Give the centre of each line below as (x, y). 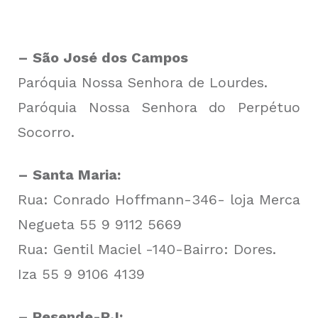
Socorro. (46, 132)
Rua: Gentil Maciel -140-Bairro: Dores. (147, 249)
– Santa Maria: (69, 174)
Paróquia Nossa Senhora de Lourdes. (143, 82)
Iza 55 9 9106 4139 (81, 274)
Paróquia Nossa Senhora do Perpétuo (159, 107)
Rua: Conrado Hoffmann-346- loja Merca (159, 199)
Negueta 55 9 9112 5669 (100, 224)
